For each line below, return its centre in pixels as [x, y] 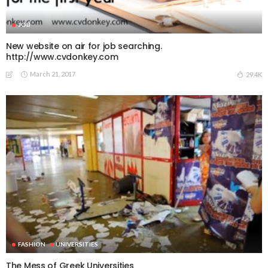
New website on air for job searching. [84, 46]
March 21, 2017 [53, 74]
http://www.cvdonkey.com [62, 57]
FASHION [32, 244]
